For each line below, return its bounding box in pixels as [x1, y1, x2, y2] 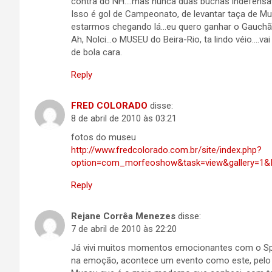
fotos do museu [71, 132, 136, 143]
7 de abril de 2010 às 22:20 [71, 223, 177, 234]
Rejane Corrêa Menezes [71, 211, 175, 222]
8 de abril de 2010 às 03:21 [71, 113, 177, 124]
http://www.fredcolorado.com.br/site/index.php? [71, 144, 262, 155]
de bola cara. [71, 47, 122, 58]
